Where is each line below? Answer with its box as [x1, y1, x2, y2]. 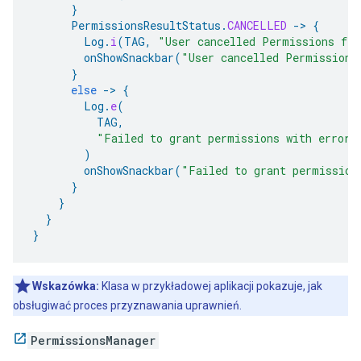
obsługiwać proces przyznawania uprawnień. [13, 299, 242, 312]
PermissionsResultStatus [71, 18, 221, 33]
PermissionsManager [31, 333, 156, 348]
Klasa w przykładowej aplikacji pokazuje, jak [99, 280, 322, 293]
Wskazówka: [32, 280, 99, 293]
